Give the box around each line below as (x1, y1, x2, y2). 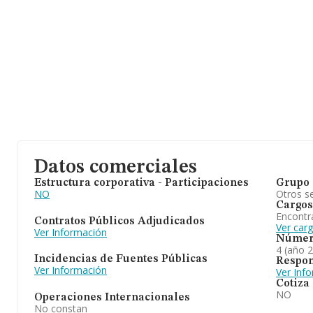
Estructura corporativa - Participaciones (34, 177, 249, 189)
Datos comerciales (34, 158, 197, 177)
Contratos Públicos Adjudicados (34, 215, 205, 227)
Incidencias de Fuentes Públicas (34, 254, 208, 265)
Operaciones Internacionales (34, 291, 190, 303)
